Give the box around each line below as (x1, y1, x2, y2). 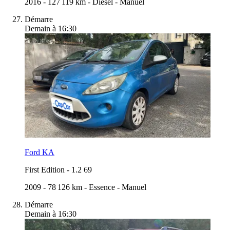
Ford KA (25, 147, 54, 157)
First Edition (25, 165, 65, 174)
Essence (89, 182, 115, 191)
